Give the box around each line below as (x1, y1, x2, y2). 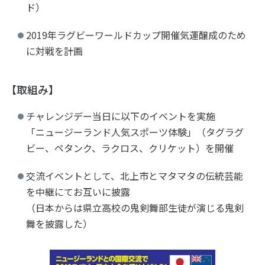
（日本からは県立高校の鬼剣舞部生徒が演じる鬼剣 (26, 201, 244, 215)
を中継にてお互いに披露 (26, 185, 130, 199)
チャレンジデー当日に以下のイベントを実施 (26, 109, 215, 124)
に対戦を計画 (26, 44, 83, 59)
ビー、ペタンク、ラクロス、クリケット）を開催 (26, 141, 234, 156)
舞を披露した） (26, 216, 92, 231)
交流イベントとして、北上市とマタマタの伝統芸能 (26, 169, 243, 183)
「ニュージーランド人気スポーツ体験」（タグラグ (26, 125, 244, 140)
